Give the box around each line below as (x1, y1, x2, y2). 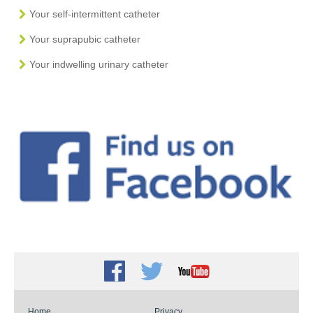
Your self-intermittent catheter (29, 8, 160, 20)
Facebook (103, 262, 196, 286)
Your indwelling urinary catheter (29, 58, 168, 70)
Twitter (139, 262, 194, 284)
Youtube (177, 264, 214, 276)
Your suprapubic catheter (29, 33, 140, 45)
